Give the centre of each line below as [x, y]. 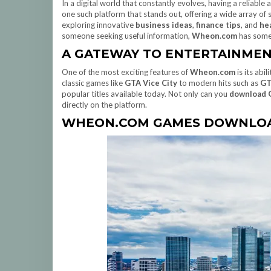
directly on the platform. [104, 105]
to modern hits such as [219, 83]
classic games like [93, 83]
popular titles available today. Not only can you [145, 94]
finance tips [218, 25]
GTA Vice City [151, 83]
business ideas [164, 25]
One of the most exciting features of [126, 72]
